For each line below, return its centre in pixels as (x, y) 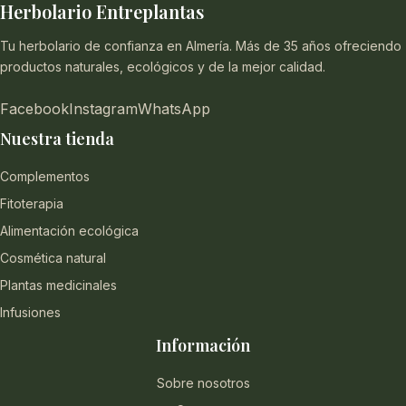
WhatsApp (174, 109)
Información (203, 345)
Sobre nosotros (203, 383)
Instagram (103, 109)
